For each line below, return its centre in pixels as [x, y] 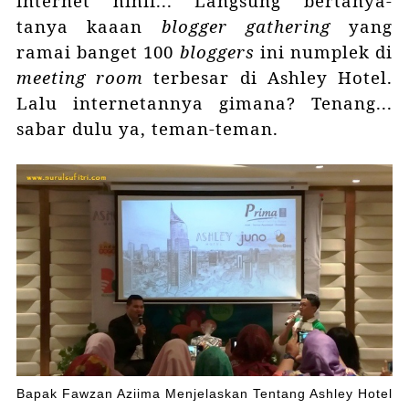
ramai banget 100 [98, 52]
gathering [288, 26]
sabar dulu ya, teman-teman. [147, 129]
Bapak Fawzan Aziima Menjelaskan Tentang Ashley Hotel [204, 394]
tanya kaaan [89, 26]
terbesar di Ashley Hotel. [268, 78]
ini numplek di [326, 52]
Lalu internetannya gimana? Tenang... [204, 103]
